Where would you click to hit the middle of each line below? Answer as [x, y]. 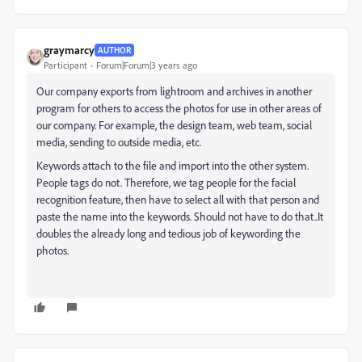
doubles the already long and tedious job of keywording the [168, 233]
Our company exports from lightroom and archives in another [174, 91]
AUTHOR [114, 50]
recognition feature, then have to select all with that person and [178, 199]
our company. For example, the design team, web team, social [174, 125]
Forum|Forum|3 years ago [147, 65]
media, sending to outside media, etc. [120, 142]
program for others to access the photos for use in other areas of [179, 108]
